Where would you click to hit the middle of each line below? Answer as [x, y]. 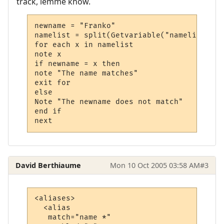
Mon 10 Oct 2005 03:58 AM [155, 165]
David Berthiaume [48, 165]
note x [48, 54]
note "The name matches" [86, 73]
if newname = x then [77, 63]
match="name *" [73, 217]
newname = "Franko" [75, 25]
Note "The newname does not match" [109, 101]
